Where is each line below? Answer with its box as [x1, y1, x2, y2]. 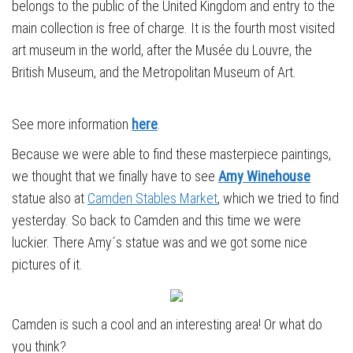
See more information [12, 116, 132, 133]
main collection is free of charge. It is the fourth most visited [12, 20, 335, 37]
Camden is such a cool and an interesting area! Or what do [12, 316, 322, 333]
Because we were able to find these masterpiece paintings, [12, 146, 331, 163]
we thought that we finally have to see [12, 168, 218, 185]
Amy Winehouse [218, 168, 310, 185]
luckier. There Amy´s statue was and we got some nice [12, 234, 307, 251]
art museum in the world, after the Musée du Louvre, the [12, 42, 312, 59]
